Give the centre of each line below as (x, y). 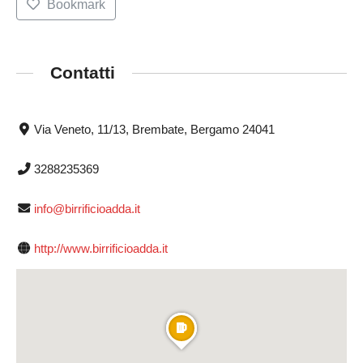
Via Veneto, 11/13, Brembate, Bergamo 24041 (154, 129)
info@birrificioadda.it (87, 208)
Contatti (83, 73)
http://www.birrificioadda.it (100, 248)
